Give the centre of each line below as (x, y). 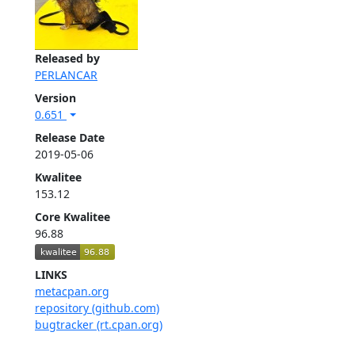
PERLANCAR (66, 75)
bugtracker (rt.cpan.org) (99, 324)
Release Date (70, 138)
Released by (67, 59)
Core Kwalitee (73, 217)
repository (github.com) (97, 307)
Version (55, 98)
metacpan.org (72, 291)
